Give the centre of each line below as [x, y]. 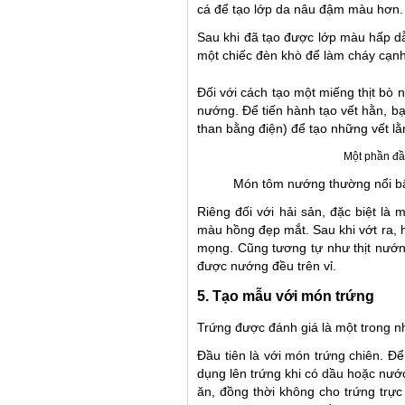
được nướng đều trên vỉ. [267, 266]
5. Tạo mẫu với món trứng [286, 297]
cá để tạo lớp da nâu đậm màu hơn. [300, 9]
